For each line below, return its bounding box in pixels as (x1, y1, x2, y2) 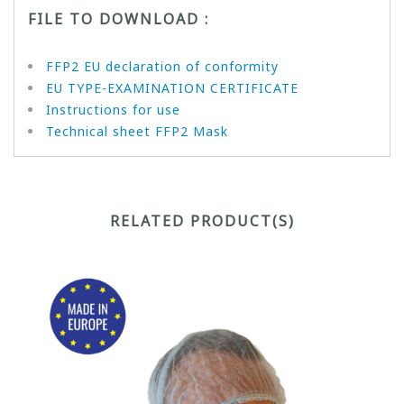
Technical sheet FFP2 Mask (46, 122, 228, 140)
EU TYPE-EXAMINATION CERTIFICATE (46, 78, 298, 96)
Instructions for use (46, 100, 180, 118)
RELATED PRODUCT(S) (109, 210, 295, 231)
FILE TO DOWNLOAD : (28, 8, 209, 29)
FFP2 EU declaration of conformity (46, 57, 279, 75)
